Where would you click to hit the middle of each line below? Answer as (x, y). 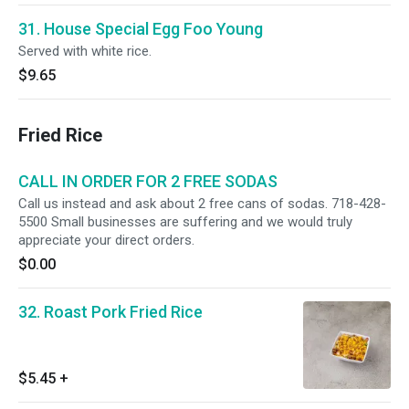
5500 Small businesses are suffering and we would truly (185, 222)
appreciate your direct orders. (106, 240)
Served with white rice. (85, 51)
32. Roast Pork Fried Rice (110, 312)
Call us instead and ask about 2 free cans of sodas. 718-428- (202, 204)
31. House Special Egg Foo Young (141, 29)
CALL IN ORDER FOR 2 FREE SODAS (148, 181)
